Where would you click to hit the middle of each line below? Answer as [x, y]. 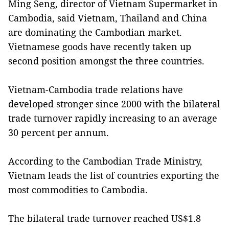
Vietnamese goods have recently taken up [100, 46]
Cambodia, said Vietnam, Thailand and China [108, 18]
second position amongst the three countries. [106, 61]
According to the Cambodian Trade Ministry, [105, 161]
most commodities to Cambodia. [78, 189]
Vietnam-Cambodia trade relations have [96, 89]
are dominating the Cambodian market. [95, 32]
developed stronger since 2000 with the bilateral [114, 104]
